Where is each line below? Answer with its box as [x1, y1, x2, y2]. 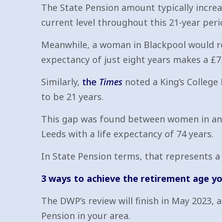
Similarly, [41, 76, 82, 88]
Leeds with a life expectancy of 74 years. [41, 128, 214, 140]
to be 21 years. [41, 91, 104, 103]
